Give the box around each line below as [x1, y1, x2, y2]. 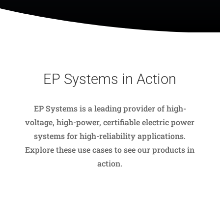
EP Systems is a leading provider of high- [33, 103, 186, 113]
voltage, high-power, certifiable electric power [25, 117, 195, 127]
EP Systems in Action [43, 71, 177, 87]
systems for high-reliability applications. [34, 131, 186, 141]
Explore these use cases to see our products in [25, 144, 195, 155]
